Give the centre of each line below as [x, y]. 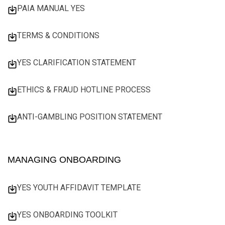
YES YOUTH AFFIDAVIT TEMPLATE [79, 187]
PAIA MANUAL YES [51, 8]
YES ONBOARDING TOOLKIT [67, 214]
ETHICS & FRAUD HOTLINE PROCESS [84, 89]
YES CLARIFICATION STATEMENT [77, 62]
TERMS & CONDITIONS [58, 35]
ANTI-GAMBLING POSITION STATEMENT [90, 117]
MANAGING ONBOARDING [64, 159]
